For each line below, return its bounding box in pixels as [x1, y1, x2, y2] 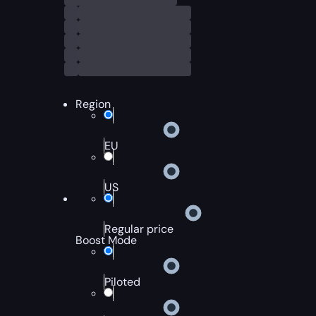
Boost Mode [75, 233, 138, 248]
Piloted [104, 274, 141, 289]
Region [75, 97, 111, 111]
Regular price [104, 221, 174, 236]
